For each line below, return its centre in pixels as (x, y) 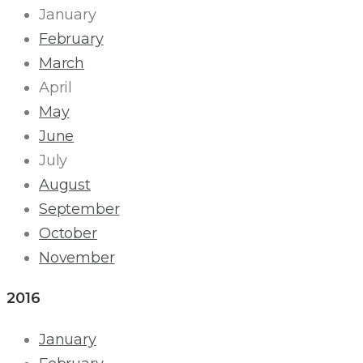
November (77, 257)
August (65, 184)
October (68, 233)
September (79, 209)
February (71, 38)
